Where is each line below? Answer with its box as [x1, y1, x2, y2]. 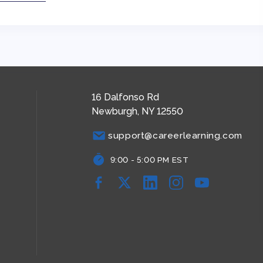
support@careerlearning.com [108, 130, 242, 141]
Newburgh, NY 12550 [91, 106, 183, 117]
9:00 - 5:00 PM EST [110, 155, 189, 164]
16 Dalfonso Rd [91, 92, 159, 103]
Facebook [90, 184, 131, 194]
